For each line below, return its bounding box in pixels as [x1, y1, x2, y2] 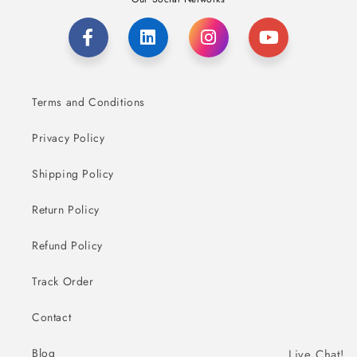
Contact [32, 308, 72, 325]
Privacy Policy [32, 129, 105, 146]
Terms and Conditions [32, 93, 145, 110]
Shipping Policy [32, 165, 114, 182]
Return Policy [32, 201, 100, 218]
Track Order [32, 273, 94, 289]
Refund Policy [32, 237, 103, 253]
